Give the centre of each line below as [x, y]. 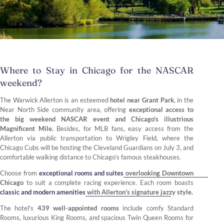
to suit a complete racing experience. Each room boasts [108, 183]
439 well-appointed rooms [78, 208]
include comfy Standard [156, 208]
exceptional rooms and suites [81, 173]
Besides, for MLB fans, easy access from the [123, 129]
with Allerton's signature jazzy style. [139, 192]
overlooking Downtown [158, 173]
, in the [184, 100]
